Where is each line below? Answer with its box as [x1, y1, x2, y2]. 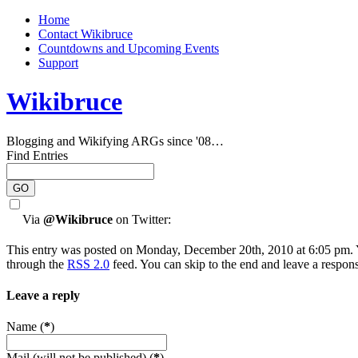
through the [6, 257, 67, 271]
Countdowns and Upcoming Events [38, 42, 219, 55]
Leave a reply [6, 288, 80, 303]
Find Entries [6, 148, 68, 162]
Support [38, 56, 78, 70]
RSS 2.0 [67, 257, 109, 271]
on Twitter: [113, 212, 171, 226]
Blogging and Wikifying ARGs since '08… [6, 133, 224, 148]
